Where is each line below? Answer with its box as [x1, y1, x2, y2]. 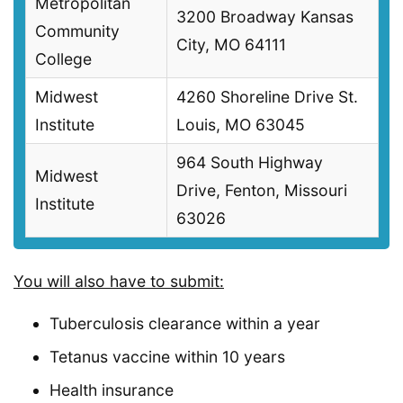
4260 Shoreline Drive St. [176, 87, 358, 107]
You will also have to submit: [13, 271, 224, 291]
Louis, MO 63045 [176, 115, 305, 135]
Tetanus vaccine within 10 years [49, 346, 285, 366]
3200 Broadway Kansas [176, 7, 354, 27]
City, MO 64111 [176, 35, 286, 55]
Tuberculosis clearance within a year [49, 313, 320, 333]
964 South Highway [176, 153, 323, 173]
